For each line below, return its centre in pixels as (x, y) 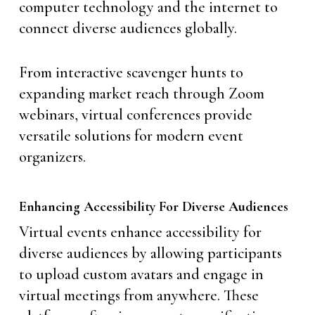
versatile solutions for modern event (131, 136)
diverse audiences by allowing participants (150, 253)
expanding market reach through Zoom (141, 94)
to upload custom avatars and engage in (141, 274)
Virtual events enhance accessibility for (140, 232)
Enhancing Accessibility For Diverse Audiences (153, 207)
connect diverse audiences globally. (128, 28)
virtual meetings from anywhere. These (139, 295)
